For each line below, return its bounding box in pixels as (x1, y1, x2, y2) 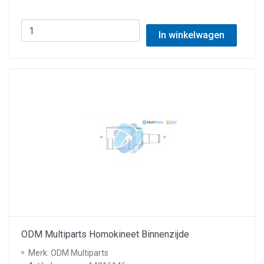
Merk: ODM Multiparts (28, 248, 108, 258)
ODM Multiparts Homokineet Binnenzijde (21, 229, 189, 240)
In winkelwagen (158, 29, 225, 41)
